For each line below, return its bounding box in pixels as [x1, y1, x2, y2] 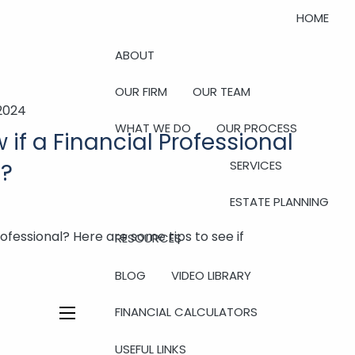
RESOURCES [115, 230, 182, 247]
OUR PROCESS [216, 120, 298, 137]
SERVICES [229, 156, 282, 174]
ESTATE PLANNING [229, 193, 329, 211]
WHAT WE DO [115, 120, 192, 137]
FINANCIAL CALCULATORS [115, 303, 258, 321]
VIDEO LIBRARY [171, 266, 252, 284]
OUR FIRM [115, 82, 168, 100]
